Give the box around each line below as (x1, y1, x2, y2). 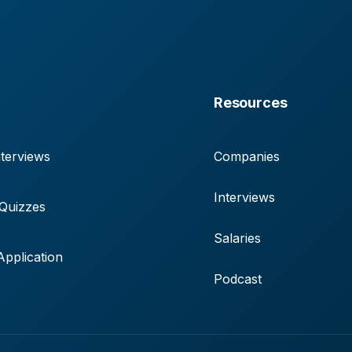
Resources (214, 93, 288, 111)
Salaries (214, 229, 261, 246)
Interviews (214, 189, 275, 205)
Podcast (214, 270, 262, 287)
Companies (214, 148, 280, 164)
